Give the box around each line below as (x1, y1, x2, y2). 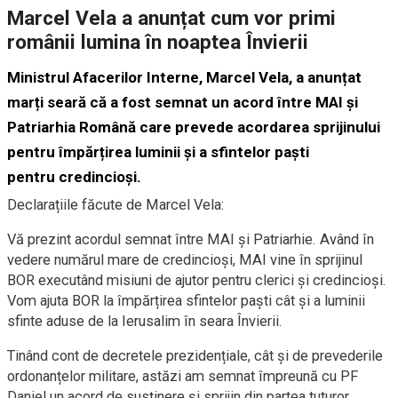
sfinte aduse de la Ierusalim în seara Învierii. (7, 313, 283, 330)
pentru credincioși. (7, 168, 141, 187)
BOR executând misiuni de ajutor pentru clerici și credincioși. (7, 272, 386, 290)
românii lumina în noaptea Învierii (7, 30, 308, 55)
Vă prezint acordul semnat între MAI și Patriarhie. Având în (7, 231, 374, 249)
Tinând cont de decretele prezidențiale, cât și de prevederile (7, 347, 383, 365)
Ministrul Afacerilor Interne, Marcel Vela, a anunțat (7, 68, 362, 87)
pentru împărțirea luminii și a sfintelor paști (7, 143, 309, 162)
